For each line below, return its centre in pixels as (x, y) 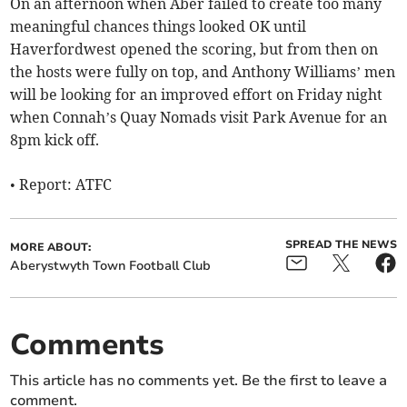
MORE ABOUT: (51, 248)
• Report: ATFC (61, 185)
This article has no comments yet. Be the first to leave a (199, 381)
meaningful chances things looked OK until (159, 27)
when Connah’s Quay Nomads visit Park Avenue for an (199, 118)
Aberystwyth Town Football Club (111, 266)
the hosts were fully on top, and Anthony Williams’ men (203, 72)
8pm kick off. (55, 140)
